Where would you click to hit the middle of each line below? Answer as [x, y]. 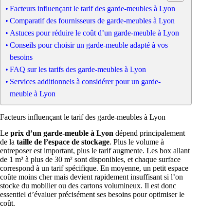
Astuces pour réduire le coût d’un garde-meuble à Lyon [95, 33]
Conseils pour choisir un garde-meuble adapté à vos [89, 45]
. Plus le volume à [137, 142]
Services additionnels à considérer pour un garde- [85, 82]
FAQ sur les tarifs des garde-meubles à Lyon [78, 70]
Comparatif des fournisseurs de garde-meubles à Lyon [92, 21]
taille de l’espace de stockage [63, 142]
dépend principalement [149, 133]
